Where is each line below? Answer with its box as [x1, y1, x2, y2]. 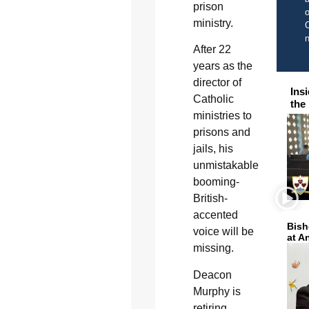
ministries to [192, 110, 252, 122]
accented [192, 209, 238, 221]
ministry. [192, 17, 233, 29]
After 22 [192, 43, 231, 56]
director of [192, 77, 241, 89]
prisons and [192, 126, 250, 139]
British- [192, 192, 228, 205]
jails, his [192, 143, 233, 155]
